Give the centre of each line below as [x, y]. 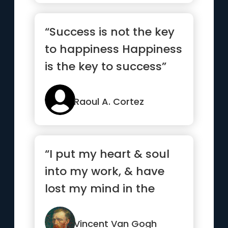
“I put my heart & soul [107, 154]
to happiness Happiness [114, 49]
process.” [71, 206]
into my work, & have [105, 171]
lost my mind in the [100, 189]
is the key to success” [106, 66]
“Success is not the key [110, 32]
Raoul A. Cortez [109, 102]
